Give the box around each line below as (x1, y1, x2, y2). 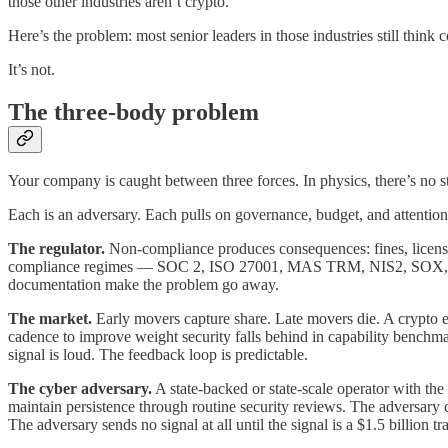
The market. (8, 310, 92, 328)
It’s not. (8, 60, 55, 78)
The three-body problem (8, 98, 259, 125)
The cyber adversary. (8, 380, 152, 398)
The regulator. (8, 240, 105, 258)
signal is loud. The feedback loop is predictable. (8, 346, 308, 364)
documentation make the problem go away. (8, 276, 279, 294)
